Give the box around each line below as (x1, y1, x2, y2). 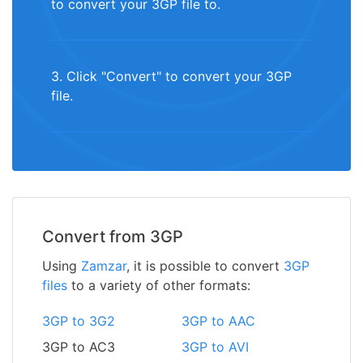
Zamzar (81, 257, 126, 274)
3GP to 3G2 (42, 312, 115, 329)
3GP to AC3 (42, 338, 115, 355)
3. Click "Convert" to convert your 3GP (51, 67, 292, 84)
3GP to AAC (181, 312, 255, 329)
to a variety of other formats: (67, 276, 250, 293)
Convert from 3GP (42, 226, 183, 246)
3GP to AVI (181, 338, 249, 355)
